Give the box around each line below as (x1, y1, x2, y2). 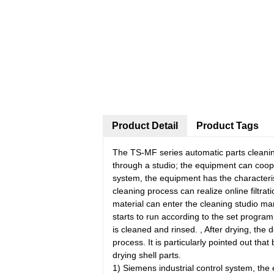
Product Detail (112, 120, 178, 131)
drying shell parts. (113, 250, 181, 260)
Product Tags (196, 120, 259, 131)
